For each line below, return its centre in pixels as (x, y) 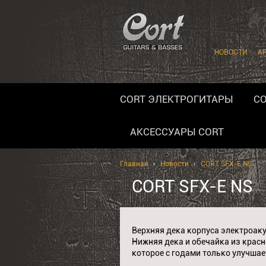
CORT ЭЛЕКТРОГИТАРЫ (177, 99)
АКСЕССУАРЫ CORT (177, 132)
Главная (134, 164)
